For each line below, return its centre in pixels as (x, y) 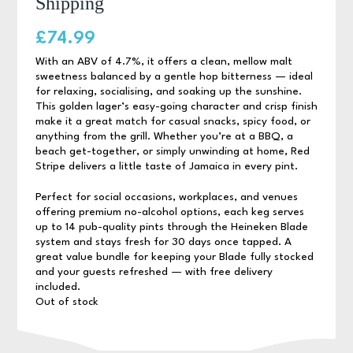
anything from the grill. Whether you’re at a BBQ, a (164, 137)
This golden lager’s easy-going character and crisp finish (176, 107)
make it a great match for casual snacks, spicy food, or (173, 122)
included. (58, 287)
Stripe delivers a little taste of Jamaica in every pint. (166, 167)
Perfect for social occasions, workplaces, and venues (166, 197)
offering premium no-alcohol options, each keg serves (169, 212)
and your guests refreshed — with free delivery (154, 272)
